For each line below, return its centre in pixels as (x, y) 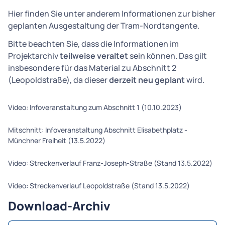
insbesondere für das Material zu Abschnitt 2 (92, 68)
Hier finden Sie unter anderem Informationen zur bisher (112, 13)
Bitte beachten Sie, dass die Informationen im (93, 43)
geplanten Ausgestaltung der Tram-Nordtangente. (104, 25)
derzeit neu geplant (147, 80)
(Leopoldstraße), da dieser (59, 80)
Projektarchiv (34, 55)
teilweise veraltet (94, 55)
